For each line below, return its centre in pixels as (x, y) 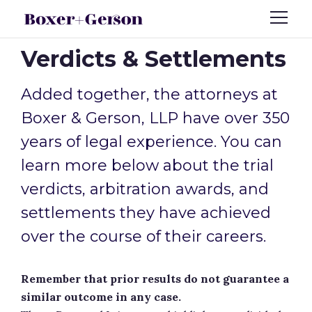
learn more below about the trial (147, 165)
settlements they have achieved (146, 213)
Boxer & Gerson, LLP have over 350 (155, 118)
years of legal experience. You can (151, 142)
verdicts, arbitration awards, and (145, 189)
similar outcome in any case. (101, 297)
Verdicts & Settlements (154, 59)
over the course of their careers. (143, 236)
